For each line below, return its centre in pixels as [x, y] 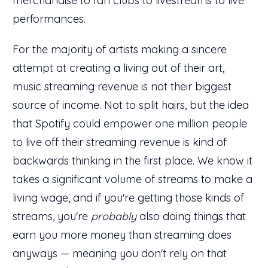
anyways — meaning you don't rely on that [120, 253]
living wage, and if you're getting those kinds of [128, 197]
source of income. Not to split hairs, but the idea [131, 105]
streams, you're [52, 216]
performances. [51, 19]
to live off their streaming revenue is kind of [120, 142]
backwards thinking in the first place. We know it [133, 160]
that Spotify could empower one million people [130, 123]
